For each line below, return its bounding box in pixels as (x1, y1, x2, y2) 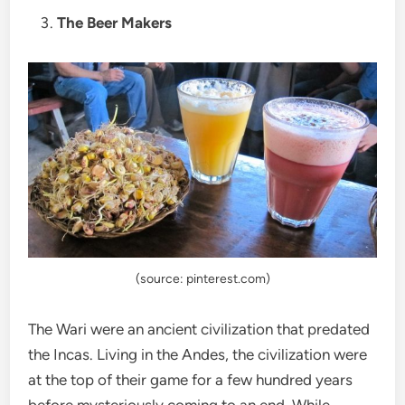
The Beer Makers (57, 13, 173, 32)
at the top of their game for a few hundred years (28, 370, 353, 389)
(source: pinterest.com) (135, 270, 270, 287)
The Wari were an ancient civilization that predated (28, 319, 371, 338)
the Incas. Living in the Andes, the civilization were (28, 344, 368, 363)
